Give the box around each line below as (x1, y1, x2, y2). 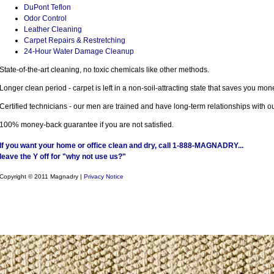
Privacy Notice (84, 172, 124, 180)
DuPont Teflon (24, 3, 71, 12)
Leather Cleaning (24, 25, 82, 34)
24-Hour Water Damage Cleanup (24, 47, 134, 56)
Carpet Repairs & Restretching (24, 36, 125, 45)
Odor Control (24, 14, 67, 23)
